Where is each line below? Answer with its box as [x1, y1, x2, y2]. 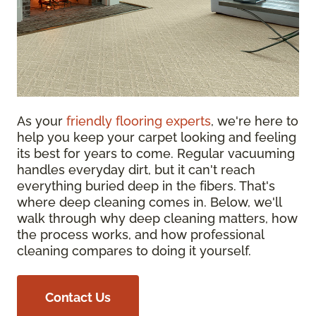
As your [17, 114, 66, 128]
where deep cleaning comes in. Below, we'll [17, 195, 281, 209]
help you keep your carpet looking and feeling [17, 130, 296, 145]
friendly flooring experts [66, 114, 211, 128]
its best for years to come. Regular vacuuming [17, 146, 295, 161]
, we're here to [211, 114, 298, 128]
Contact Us [45, 290, 111, 305]
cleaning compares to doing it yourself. [17, 243, 255, 258]
